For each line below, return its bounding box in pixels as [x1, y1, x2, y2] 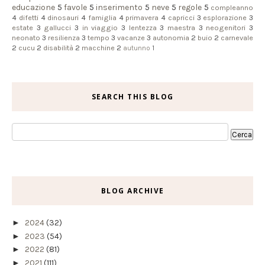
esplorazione [203, 13, 247, 22]
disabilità [43, 43, 73, 53]
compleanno [211, 3, 253, 12]
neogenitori [206, 23, 246, 33]
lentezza [128, 23, 157, 33]
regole [178, 2, 202, 13]
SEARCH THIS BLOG [91, 92, 174, 102]
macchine [82, 43, 115, 53]
